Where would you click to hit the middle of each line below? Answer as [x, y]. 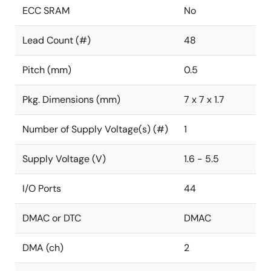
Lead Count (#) [57, 40]
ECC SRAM [46, 11]
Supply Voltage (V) [64, 159]
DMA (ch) [43, 248]
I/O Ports [42, 188]
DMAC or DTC [52, 218]
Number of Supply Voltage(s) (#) [95, 129]
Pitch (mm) [47, 70]
